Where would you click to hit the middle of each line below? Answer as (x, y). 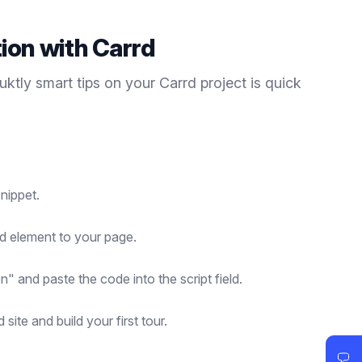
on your (130, 83)
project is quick (249, 83)
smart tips (68, 83)
